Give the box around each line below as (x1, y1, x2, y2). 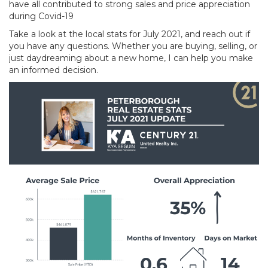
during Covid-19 (9, 11, 74, 22)
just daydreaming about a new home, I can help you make (9, 53, 253, 63)
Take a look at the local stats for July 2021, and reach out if (9, 29, 250, 39)
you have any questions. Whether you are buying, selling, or (9, 41, 257, 51)
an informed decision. (9, 65, 98, 75)
